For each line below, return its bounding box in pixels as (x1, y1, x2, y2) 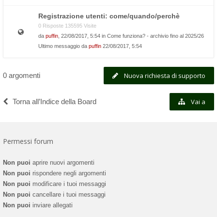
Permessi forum (3, 137, 53, 146)
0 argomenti (3, 71, 40, 79)
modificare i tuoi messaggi (31, 180, 106, 187)
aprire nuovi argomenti (31, 159, 94, 166)
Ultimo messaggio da (38, 43, 87, 49)
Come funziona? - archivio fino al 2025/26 (107, 33, 204, 39)
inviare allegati (31, 201, 73, 209)
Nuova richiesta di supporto (124, 71, 205, 80)
